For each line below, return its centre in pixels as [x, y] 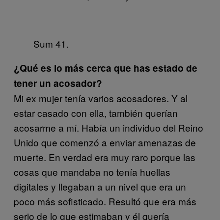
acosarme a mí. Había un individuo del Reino [109, 127]
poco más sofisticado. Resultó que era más [105, 201]
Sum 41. [51, 43]
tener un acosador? [58, 83]
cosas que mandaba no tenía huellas [92, 171]
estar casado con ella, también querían [96, 112]
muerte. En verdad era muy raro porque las [105, 157]
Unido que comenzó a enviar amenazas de [105, 142]
